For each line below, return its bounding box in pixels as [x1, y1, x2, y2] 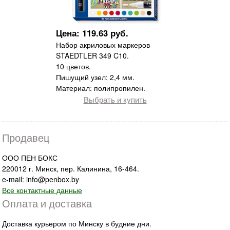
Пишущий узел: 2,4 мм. [56, 72, 135, 83]
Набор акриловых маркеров [56, 40, 150, 50]
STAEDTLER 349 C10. [56, 50, 129, 61]
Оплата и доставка [2, 196, 92, 211]
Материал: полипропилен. [56, 83, 145, 93]
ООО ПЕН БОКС [2, 152, 57, 163]
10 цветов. [56, 61, 91, 72]
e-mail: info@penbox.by [2, 174, 79, 185]
